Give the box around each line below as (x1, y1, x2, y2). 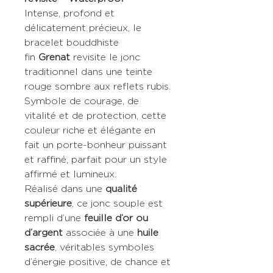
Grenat (38, 52, 70, 63)
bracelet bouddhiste (24, 37, 119, 48)
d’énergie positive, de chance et (24, 257, 171, 268)
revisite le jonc (70, 52, 140, 63)
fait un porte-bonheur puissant (24, 140, 167, 151)
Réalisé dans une (24, 183, 105, 194)
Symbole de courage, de (24, 96, 139, 107)
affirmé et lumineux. (24, 169, 116, 180)
